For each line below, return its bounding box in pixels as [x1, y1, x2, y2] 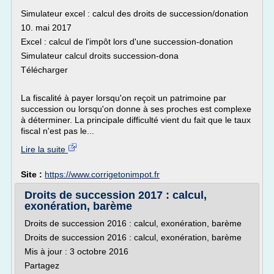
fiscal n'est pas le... [21, 126, 94, 136]
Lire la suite [21, 144, 68, 154]
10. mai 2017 [21, 23, 72, 32]
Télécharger [21, 65, 68, 75]
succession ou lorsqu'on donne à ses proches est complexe [21, 104, 251, 114]
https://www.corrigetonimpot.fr [45, 169, 160, 179]
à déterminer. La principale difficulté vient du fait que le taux [21, 115, 251, 125]
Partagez [24, 261, 59, 270]
